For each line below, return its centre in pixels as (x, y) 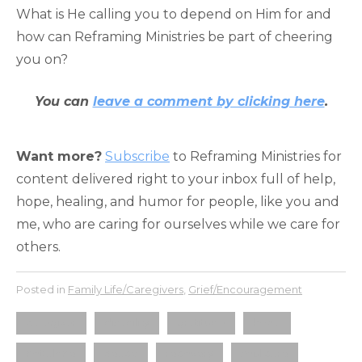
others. (38, 246)
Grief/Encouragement (245, 289)
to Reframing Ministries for (256, 156)
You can (63, 101)
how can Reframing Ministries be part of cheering (175, 36)
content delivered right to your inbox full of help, (176, 179)
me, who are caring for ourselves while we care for (178, 224)
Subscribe (137, 156)
